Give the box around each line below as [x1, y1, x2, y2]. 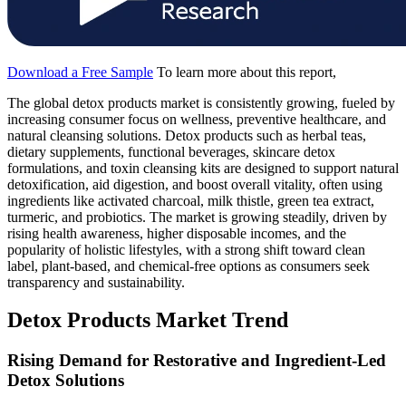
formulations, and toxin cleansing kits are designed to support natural [7, 159, 399, 176]
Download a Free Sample [7, 63, 153, 80]
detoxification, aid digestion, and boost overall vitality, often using [7, 176, 382, 192]
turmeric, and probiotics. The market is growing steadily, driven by [7, 208, 387, 225]
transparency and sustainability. [7, 274, 185, 290]
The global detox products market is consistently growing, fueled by [7, 94, 395, 111]
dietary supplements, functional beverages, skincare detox [7, 143, 335, 159]
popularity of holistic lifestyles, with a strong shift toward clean [7, 241, 365, 257]
